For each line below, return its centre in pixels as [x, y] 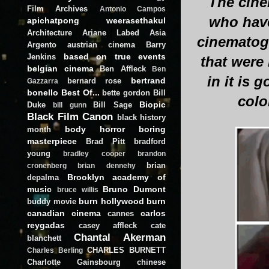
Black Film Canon [70, 116]
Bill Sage [113, 104]
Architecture [50, 32]
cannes [121, 213]
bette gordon [126, 92]
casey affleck [108, 225]
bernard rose [94, 80]
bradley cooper [94, 153]
